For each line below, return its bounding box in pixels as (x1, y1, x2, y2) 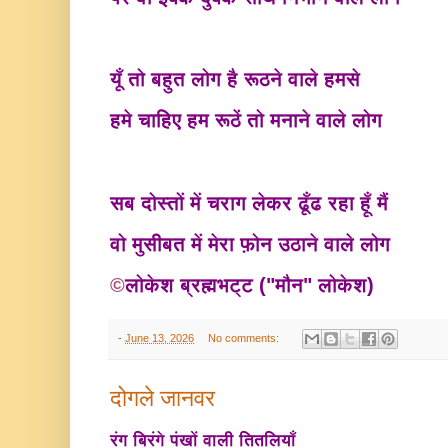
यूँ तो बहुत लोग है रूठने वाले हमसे (110, 68, 366, 91)
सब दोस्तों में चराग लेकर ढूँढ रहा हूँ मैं (110, 191, 394, 214)
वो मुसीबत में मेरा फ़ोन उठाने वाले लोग (110, 232, 396, 255)
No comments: (207, 332, 282, 345)
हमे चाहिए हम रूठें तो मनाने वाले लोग (110, 109, 388, 132)
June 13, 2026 (125, 332, 194, 345)
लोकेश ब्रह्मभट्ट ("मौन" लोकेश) (125, 273, 374, 296)
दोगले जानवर (110, 385, 215, 412)
